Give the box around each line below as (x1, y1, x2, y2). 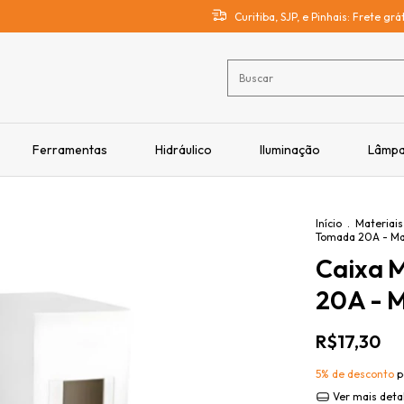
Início (316, 216, 342, 230)
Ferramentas (32, 142, 107, 158)
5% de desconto (316, 367, 394, 381)
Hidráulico (155, 142, 212, 158)
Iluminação (260, 142, 320, 158)
